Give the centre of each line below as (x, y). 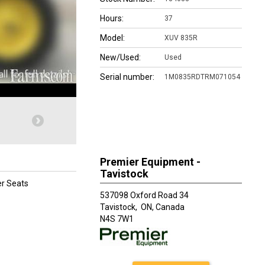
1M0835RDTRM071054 (202, 77)
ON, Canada (163, 207)
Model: (112, 38)
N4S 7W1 (117, 219)
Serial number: (127, 77)
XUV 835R (181, 38)
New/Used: (120, 57)
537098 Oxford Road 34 (144, 195)
